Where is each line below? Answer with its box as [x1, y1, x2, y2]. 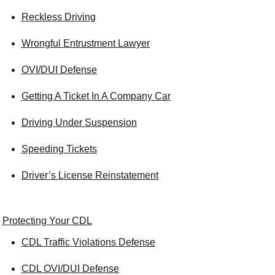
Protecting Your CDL [2, 215, 92, 226]
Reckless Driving [21, 12, 96, 22]
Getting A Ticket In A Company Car [21, 91, 171, 101]
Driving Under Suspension [21, 117, 137, 128]
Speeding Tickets [21, 144, 97, 154]
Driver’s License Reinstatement [21, 170, 158, 180]
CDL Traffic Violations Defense [21, 237, 155, 247]
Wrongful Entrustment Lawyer [21, 38, 150, 48]
